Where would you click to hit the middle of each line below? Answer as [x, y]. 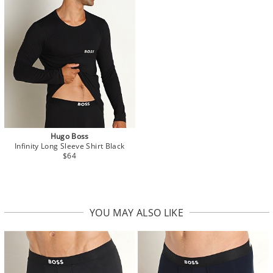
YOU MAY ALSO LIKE [136, 213]
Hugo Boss [69, 136]
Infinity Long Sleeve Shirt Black [69, 146]
